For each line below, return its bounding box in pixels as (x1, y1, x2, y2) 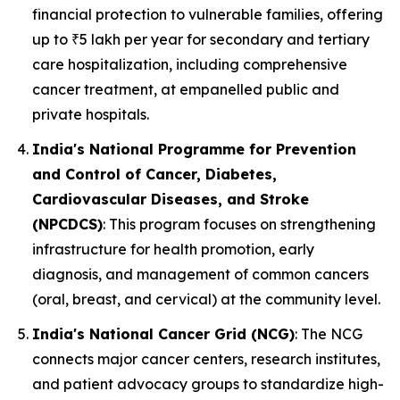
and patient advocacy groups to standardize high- (32, 374, 384, 393)
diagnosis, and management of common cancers (32, 264, 369, 283)
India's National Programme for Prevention (32, 139, 356, 158)
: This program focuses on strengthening (103, 214, 376, 233)
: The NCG (295, 324, 362, 343)
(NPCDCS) (32, 214, 103, 233)
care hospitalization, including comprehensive (32, 55, 347, 74)
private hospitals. (32, 105, 149, 124)
